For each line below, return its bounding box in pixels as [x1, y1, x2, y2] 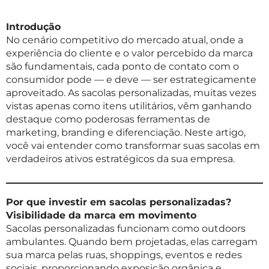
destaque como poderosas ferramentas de [6, 113, 210, 125]
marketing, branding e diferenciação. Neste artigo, [6, 127, 246, 139]
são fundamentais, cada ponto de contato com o [6, 61, 239, 73]
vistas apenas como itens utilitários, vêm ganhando [6, 100, 252, 112]
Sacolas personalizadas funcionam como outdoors [6, 223, 246, 235]
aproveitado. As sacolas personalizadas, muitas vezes [6, 87, 256, 99]
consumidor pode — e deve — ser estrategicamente [6, 74, 256, 86]
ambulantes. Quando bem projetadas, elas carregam [6, 236, 258, 248]
